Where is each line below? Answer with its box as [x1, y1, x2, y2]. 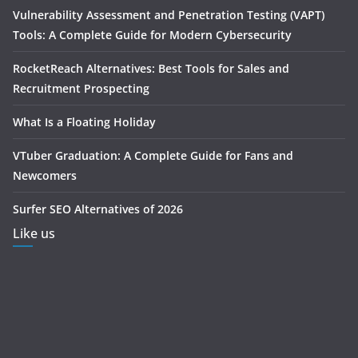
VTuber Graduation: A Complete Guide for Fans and [13, 148, 293, 164]
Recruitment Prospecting [13, 81, 149, 97]
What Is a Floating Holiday [13, 114, 156, 130]
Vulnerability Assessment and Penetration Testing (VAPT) [13, 7, 324, 23]
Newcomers [13, 168, 77, 184]
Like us [13, 225, 55, 243]
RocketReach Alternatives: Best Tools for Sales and [13, 61, 289, 77]
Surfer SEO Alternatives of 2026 [13, 201, 183, 217]
